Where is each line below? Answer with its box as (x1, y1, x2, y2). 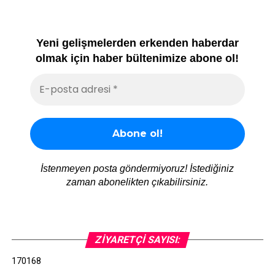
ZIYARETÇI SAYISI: (93, 234, 182, 246)
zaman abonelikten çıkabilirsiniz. (66, 177, 209, 188)
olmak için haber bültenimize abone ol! (36, 52, 239, 64)
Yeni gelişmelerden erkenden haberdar (36, 36, 239, 49)
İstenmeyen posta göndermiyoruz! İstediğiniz (41, 163, 234, 174)
